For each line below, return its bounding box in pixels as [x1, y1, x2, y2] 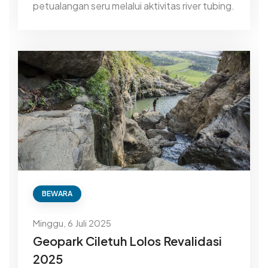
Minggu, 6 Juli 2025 [33, 217, 111, 229]
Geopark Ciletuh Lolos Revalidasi [33, 233, 222, 249]
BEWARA [42, 189, 72, 199]
